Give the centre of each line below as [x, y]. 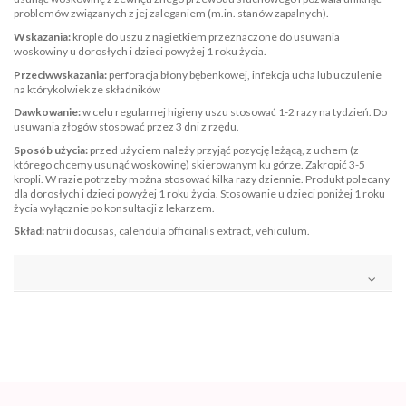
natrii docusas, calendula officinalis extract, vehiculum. [178, 231]
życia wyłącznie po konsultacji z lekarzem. [115, 208]
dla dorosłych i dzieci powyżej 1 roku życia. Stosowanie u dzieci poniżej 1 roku [199, 193]
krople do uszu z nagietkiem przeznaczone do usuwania [205, 37]
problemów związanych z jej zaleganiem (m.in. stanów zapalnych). [171, 14]
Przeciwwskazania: [60, 74]
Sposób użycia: [51, 150]
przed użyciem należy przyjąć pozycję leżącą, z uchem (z [223, 150]
